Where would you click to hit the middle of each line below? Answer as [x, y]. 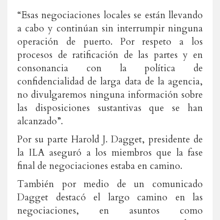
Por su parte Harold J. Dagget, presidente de [110, 139]
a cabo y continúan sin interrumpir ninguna [110, 28]
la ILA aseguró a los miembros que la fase [110, 153]
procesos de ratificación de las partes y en [110, 55]
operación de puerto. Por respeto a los [110, 42]
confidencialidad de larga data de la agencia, [110, 82]
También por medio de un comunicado [110, 184]
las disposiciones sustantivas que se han [110, 108]
